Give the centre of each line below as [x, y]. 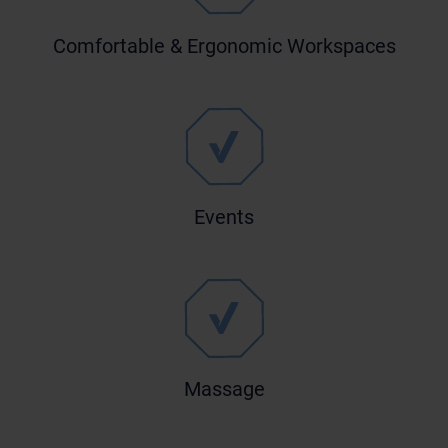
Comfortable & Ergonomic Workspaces [224, 46]
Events [224, 217]
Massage [224, 388]
